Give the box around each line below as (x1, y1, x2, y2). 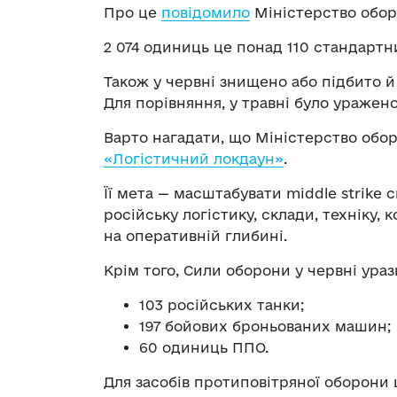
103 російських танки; (139, 297, 304, 314)
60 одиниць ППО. (139, 339, 269, 356)
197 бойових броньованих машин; (139, 318, 391, 335)
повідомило (161, 4, 250, 21)
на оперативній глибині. (104, 228, 287, 245)
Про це (104, 4, 161, 21)
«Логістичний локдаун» (104, 151, 284, 167)
